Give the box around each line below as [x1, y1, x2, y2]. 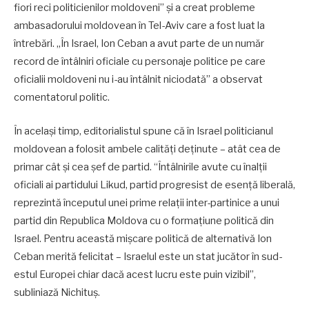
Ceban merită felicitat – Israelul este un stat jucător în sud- [14, 250, 282, 263]
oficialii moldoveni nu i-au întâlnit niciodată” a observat [14, 73, 263, 86]
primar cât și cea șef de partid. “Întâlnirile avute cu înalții [14, 160, 267, 173]
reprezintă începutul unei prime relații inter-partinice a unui [14, 196, 279, 209]
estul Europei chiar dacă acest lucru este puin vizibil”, [14, 268, 256, 281]
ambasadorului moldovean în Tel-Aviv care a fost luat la [14, 19, 265, 32]
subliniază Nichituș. [14, 286, 100, 299]
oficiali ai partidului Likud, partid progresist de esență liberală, [14, 178, 295, 191]
